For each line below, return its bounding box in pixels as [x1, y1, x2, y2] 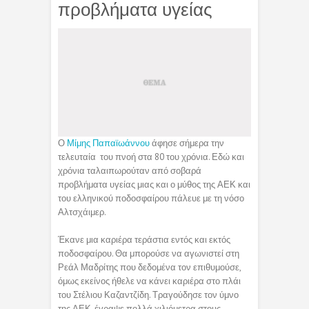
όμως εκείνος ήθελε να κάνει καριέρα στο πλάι [58, 275, 241, 288]
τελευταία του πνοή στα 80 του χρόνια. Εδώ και [58, 151, 244, 163]
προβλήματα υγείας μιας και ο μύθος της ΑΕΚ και [58, 179, 250, 191]
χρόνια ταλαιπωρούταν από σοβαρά [58, 165, 201, 177]
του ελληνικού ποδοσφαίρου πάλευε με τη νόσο [58, 192, 244, 205]
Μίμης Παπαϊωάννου [67, 137, 150, 150]
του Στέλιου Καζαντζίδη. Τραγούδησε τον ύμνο [58, 289, 239, 301]
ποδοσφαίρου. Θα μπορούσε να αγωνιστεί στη [58, 248, 239, 260]
